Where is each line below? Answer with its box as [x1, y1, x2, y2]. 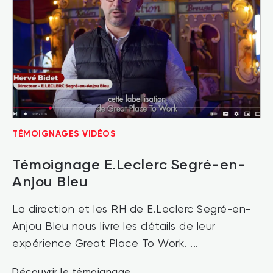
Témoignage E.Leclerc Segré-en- [12, 155, 246, 173]
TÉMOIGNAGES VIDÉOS [12, 128, 116, 139]
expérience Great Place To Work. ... [12, 238, 199, 249]
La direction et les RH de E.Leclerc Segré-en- [12, 204, 251, 215]
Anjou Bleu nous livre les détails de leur [12, 221, 216, 232]
